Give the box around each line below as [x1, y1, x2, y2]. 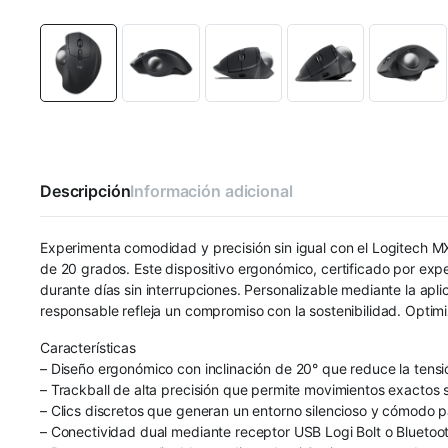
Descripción [40, 180, 131, 201]
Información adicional [130, 180, 293, 201]
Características [40, 338, 136, 356]
